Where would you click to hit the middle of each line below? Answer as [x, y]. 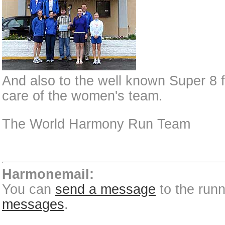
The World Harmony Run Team [96, 124]
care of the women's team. [82, 96]
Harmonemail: [48, 174]
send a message [105, 189]
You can [29, 189]
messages [33, 204]
